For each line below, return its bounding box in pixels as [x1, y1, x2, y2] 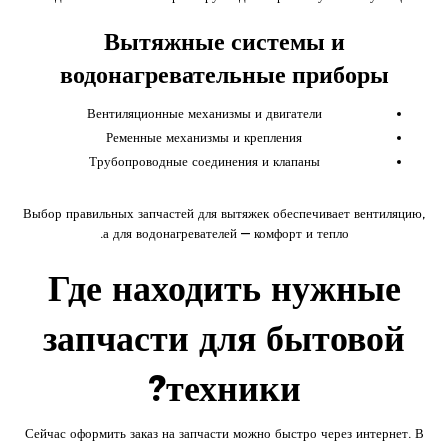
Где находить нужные [47, 266, 401, 310]
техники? [165, 366, 301, 410]
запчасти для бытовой [43, 316, 405, 360]
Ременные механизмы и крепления [106, 129, 302, 145]
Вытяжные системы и [103, 27, 345, 56]
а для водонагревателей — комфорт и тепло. [102, 225, 349, 241]
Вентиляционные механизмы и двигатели [86, 105, 322, 121]
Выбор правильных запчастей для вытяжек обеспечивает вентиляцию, [23, 205, 425, 221]
